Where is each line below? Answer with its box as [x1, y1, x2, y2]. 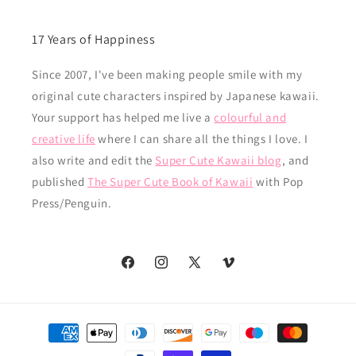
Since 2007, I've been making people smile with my [32, 67, 303, 83]
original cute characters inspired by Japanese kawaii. [32, 88, 319, 104]
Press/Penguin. [32, 195, 112, 211]
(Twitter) [186, 283, 230, 298]
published [32, 174, 87, 190]
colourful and [214, 110, 287, 126]
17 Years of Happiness [32, 31, 156, 48]
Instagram [153, 263, 206, 278]
